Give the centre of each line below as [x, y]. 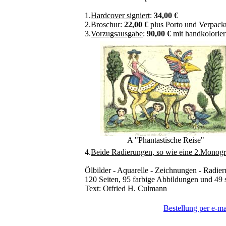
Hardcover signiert [120, 15]
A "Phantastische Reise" [165, 140]
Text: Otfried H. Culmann [126, 188]
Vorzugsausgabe [117, 34]
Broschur [105, 24]
